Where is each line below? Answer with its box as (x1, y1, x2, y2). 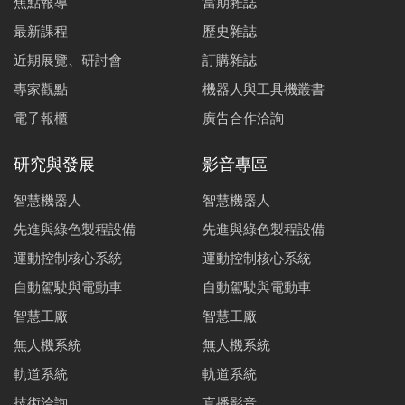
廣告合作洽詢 (202, 110, 284, 127)
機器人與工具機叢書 (202, 81, 325, 98)
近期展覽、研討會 (14, 52, 122, 69)
